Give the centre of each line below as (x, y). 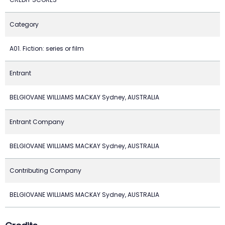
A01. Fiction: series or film (47, 48)
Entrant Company (37, 122)
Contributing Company (45, 171)
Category (24, 24)
